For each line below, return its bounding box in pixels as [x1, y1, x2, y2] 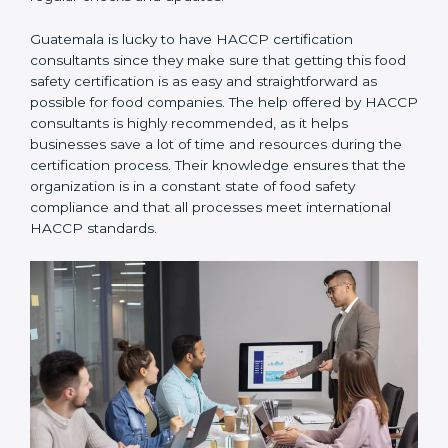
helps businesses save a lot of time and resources [30, 156, 368, 173]
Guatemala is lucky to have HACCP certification [30, 51, 353, 68]
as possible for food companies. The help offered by [30, 114, 380, 131]
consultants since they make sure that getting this [30, 72, 371, 89]
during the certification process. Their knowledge [30, 177, 364, 194]
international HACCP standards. [30, 240, 246, 257]
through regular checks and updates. [30, 8, 283, 25]
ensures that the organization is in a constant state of [30, 198, 393, 215]
